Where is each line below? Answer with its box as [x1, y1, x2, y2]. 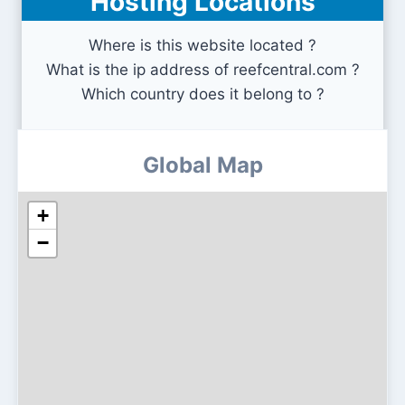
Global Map [142, 152, 263, 178]
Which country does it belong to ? [80, 85, 325, 103]
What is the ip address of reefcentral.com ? [45, 61, 360, 79]
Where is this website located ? [89, 36, 316, 54]
